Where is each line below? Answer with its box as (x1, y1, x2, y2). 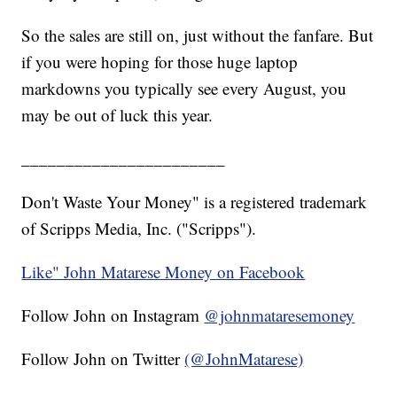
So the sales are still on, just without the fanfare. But (21, 24, 374, 47)
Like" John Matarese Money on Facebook (21, 261, 306, 284)
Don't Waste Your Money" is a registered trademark (21, 191, 368, 214)
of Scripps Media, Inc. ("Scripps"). (21, 217, 257, 240)
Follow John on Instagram (21, 304, 205, 327)
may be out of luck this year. (21, 104, 214, 127)
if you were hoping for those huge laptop (21, 51, 299, 74)
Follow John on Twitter (21, 347, 185, 370)
